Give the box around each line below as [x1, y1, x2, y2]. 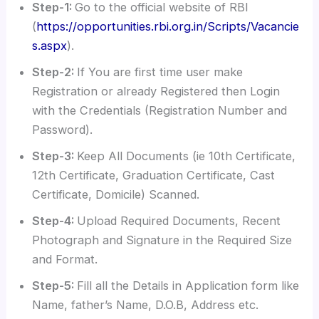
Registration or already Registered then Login [32, 83, 281, 98]
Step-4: [32, 213, 78, 228]
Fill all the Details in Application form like [77, 278, 300, 293]
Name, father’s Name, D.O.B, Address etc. [32, 297, 259, 312]
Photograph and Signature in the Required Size [32, 232, 293, 247]
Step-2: [32, 64, 78, 79]
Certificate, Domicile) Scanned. [32, 187, 200, 202]
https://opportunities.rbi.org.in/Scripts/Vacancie [36, 19, 300, 33]
